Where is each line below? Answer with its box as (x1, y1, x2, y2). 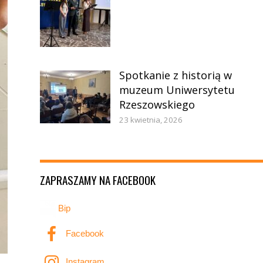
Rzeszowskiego (119, 97, 195, 112)
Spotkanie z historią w (119, 68, 232, 82)
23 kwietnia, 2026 (119, 114, 183, 125)
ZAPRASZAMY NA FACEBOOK (39, 171, 156, 188)
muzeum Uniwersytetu (119, 82, 235, 97)
